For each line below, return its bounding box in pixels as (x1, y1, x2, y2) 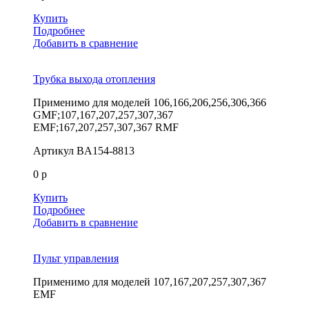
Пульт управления (33, 252, 119, 264)
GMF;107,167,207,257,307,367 (33, 108, 173, 121)
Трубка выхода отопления (33, 72, 155, 85)
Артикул (33, 144, 74, 157)
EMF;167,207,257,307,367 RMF (33, 121, 179, 133)
